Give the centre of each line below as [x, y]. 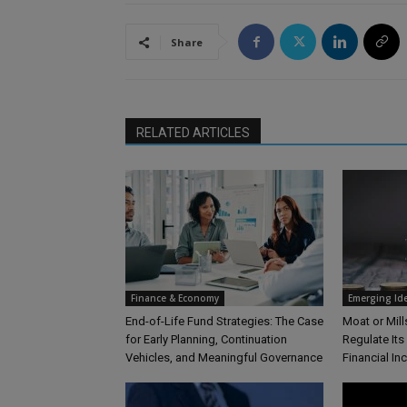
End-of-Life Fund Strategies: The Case [224, 322]
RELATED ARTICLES [193, 133]
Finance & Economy [175, 298]
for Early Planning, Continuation [206, 340]
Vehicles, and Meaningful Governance [224, 358]
